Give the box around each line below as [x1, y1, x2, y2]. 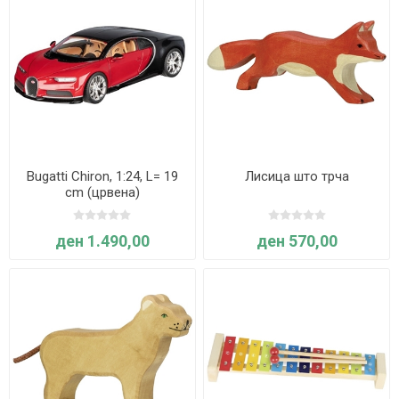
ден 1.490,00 [54, 232, 150, 251]
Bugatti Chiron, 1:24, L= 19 [26, 168, 178, 185]
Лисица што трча [244, 168, 349, 185]
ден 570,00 [256, 232, 338, 251]
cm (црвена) [64, 184, 140, 201]
